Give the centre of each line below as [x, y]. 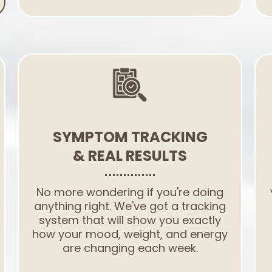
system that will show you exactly [130, 220]
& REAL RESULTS [130, 156]
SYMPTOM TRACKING [130, 137]
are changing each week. [130, 248]
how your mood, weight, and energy [130, 234]
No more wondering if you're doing [130, 192]
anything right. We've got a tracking [130, 206]
